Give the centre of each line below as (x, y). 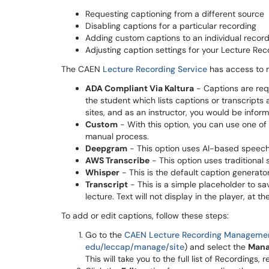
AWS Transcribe (117, 160)
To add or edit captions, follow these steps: (145, 216)
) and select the (216, 247)
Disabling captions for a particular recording (171, 26)
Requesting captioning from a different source (175, 14)
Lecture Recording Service (155, 69)
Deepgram (106, 148)
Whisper (102, 172)
